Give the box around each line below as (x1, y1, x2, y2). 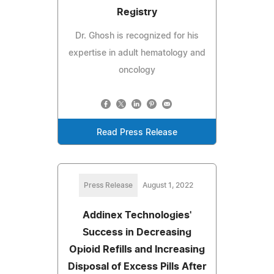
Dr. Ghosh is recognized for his (75, 31, 199, 40)
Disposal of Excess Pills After (67, 261, 207, 272)
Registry (117, 7, 157, 17)
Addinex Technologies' (83, 210, 191, 220)
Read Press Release (97, 128, 177, 137)
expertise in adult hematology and (68, 48, 206, 57)
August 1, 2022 (142, 181, 193, 189)
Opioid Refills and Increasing (69, 244, 205, 254)
